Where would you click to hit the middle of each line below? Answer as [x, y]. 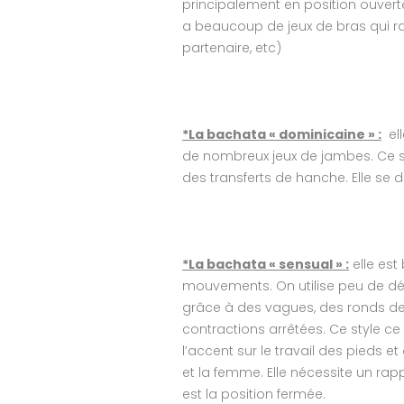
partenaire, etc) [232, 48]
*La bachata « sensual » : [266, 264]
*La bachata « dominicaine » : [282, 134]
